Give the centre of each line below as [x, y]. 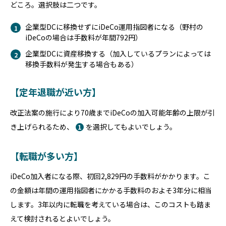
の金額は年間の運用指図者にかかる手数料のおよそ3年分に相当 [111, 190]
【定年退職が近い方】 [55, 92]
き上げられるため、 [42, 126]
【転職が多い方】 [46, 156]
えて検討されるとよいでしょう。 [63, 219]
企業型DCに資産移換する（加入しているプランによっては [118, 53]
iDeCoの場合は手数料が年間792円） [84, 37]
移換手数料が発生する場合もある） [82, 64]
